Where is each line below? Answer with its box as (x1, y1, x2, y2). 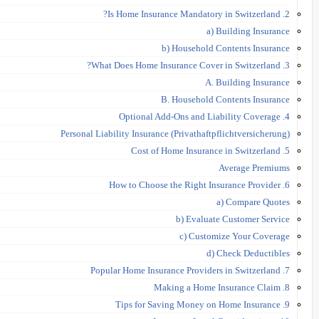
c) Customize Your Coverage (179, 230, 290, 241)
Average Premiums (219, 162, 290, 173)
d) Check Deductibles (206, 247, 290, 258)
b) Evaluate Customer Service (176, 213, 290, 224)
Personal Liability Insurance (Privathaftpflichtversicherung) (61, 127, 290, 139)
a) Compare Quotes (216, 196, 290, 207)
